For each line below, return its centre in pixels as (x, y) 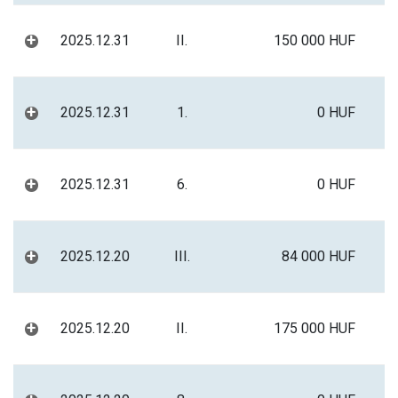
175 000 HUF (314, 328)
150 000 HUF (314, 40)
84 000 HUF (318, 256)
